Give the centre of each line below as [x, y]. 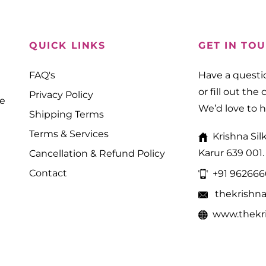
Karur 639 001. [231, 153]
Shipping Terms [66, 114]
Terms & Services [69, 134]
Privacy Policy [61, 95]
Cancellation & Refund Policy [97, 153]
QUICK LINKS [67, 45]
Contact [48, 173]
